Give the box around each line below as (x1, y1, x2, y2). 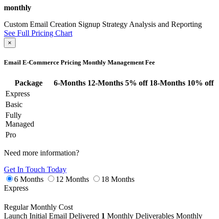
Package (15, 79, 43, 88)
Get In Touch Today (4, 165, 66, 174)
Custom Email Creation (4, 20, 76, 28)
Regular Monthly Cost (4, 203, 73, 212)
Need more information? (4, 149, 79, 157)
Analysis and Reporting (129, 20, 202, 28)
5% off (125, 79, 148, 88)
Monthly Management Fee (83, 59, 155, 66)
